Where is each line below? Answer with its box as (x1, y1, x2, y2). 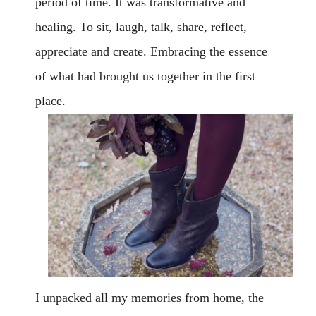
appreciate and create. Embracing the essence (35, 44, 267, 59)
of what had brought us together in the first (35, 69, 255, 83)
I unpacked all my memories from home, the (35, 291, 264, 305)
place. (35, 94, 66, 108)
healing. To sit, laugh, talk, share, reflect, (35, 20, 247, 34)
